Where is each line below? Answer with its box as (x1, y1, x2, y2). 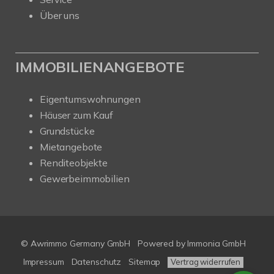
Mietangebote (40, 141, 103, 153)
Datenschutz (71, 256, 122, 267)
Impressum (23, 256, 64, 267)
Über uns (40, 9, 80, 21)
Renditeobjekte (40, 157, 108, 169)
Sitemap (128, 256, 161, 267)
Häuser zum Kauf (40, 109, 113, 121)
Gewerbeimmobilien (40, 172, 130, 185)
